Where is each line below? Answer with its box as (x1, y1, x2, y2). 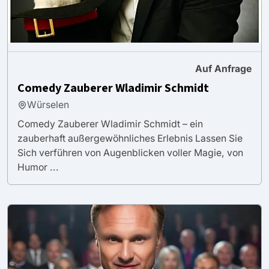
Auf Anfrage (195, 62, 252, 74)
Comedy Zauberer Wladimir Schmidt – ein (17, 118, 203, 130)
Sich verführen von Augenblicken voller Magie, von (17, 147, 243, 159)
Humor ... (17, 161, 59, 173)
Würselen (27, 98, 69, 110)
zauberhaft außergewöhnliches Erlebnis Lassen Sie (17, 132, 243, 144)
